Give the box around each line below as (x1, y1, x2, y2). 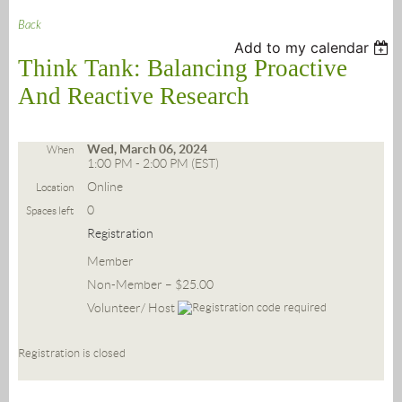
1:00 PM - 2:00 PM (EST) (87, 156, 219, 171)
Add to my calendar (234, 39, 370, 57)
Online (87, 179, 123, 195)
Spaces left (26, 205, 74, 217)
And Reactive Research (18, 83, 249, 110)
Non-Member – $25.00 (87, 277, 214, 293)
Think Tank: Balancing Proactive (18, 55, 347, 83)
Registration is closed (18, 346, 126, 361)
